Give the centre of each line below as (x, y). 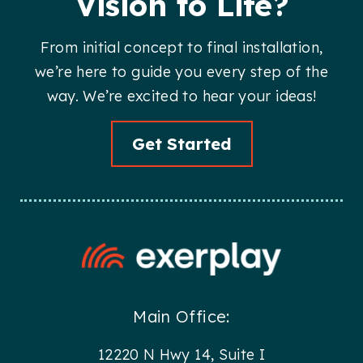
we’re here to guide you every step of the (181, 71)
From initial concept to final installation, (181, 47)
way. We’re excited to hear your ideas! (181, 96)
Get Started (181, 143)
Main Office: (181, 317)
